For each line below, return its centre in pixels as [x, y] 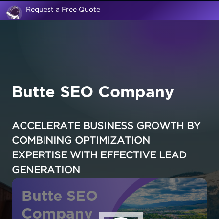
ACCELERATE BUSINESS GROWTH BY [106, 126]
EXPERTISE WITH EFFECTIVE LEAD [99, 155]
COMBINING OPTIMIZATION [81, 141]
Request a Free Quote [63, 10]
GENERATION [46, 170]
